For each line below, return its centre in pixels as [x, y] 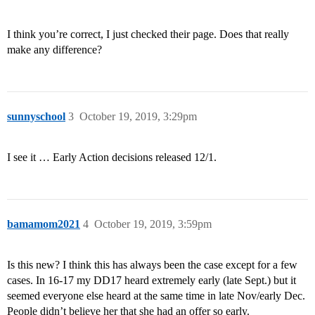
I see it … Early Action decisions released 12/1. [112, 157]
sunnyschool [36, 117]
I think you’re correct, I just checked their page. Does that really [148, 34]
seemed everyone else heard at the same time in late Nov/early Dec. [156, 296]
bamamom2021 [44, 224]
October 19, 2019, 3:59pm [153, 224]
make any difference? [54, 50]
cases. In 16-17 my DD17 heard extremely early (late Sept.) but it [152, 281]
